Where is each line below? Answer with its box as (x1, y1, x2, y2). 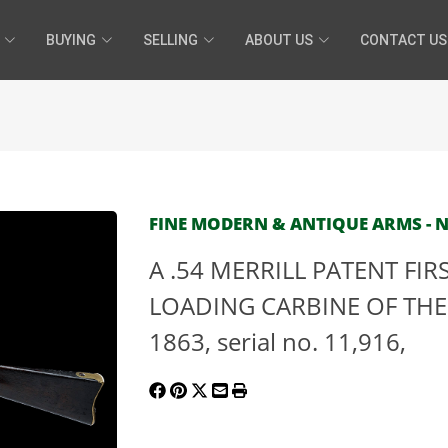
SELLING (143, 31, 198, 48)
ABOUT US (245, 31, 313, 48)
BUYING (46, 31, 96, 48)
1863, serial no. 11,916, (149, 325, 406, 358)
